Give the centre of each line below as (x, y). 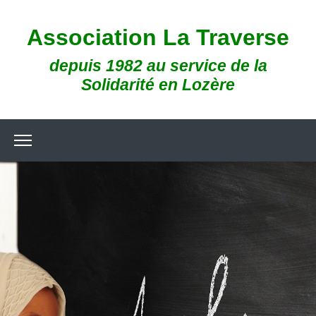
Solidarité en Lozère (158, 85)
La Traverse (226, 37)
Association (95, 37)
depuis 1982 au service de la (158, 66)
